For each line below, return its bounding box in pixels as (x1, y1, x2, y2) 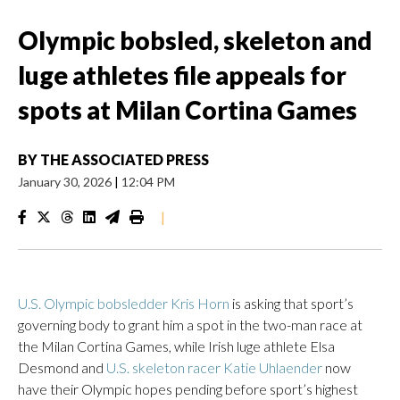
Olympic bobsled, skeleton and (18, 25, 372, 55)
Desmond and (18, 359, 106, 376)
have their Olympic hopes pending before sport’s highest (18, 380, 358, 397)
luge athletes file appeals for (18, 60, 346, 90)
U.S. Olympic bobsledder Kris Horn (18, 295, 229, 312)
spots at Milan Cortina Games (18, 95, 357, 125)
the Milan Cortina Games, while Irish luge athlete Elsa (18, 337, 335, 354)
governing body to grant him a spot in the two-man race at (18, 316, 362, 333)
